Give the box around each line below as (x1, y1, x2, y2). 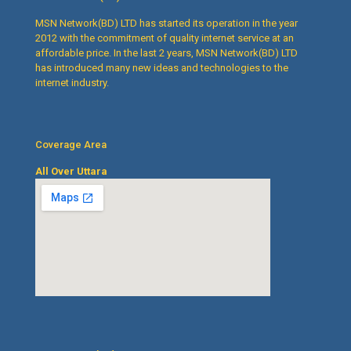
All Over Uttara (35, 165, 110, 178)
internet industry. (35, 77, 109, 89)
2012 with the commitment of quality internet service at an (35, 32, 294, 45)
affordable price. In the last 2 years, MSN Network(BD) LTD (35, 47, 298, 60)
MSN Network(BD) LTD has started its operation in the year (35, 17, 298, 30)
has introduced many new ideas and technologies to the (35, 62, 288, 74)
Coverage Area (35, 139, 107, 151)
